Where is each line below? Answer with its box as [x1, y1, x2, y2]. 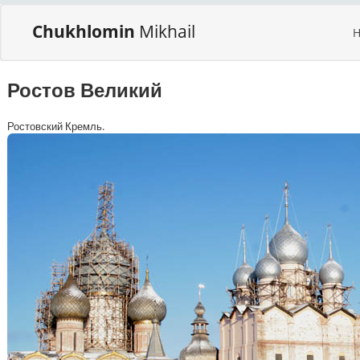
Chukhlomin [32, 20, 139, 43]
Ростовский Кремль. [7, 119, 104, 133]
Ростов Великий [7, 76, 162, 103]
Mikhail [139, 20, 195, 43]
